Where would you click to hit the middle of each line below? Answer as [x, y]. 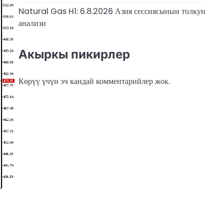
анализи [32, 23]
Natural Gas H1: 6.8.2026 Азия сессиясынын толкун [112, 11]
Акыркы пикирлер [74, 54]
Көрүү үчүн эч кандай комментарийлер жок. [94, 81]
